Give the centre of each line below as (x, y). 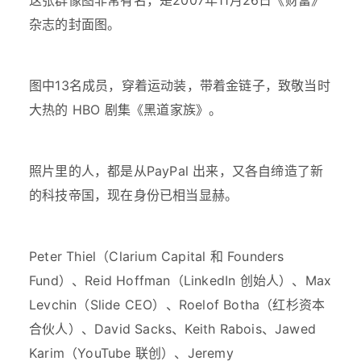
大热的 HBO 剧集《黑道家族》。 (126, 110)
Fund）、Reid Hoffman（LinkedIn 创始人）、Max (180, 281)
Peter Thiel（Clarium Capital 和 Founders (157, 257)
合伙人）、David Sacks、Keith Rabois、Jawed (172, 329)
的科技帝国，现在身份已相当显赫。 (134, 195)
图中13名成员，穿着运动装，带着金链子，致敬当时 (180, 86)
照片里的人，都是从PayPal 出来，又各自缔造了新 (176, 171)
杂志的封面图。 (75, 25)
